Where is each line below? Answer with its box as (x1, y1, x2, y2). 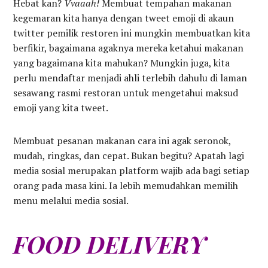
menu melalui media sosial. (13, 194, 129, 208)
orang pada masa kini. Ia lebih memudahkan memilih (13, 179, 239, 193)
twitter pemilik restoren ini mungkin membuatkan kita (13, 26, 251, 40)
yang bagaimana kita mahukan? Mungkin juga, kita (13, 56, 230, 70)
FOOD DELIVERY (13, 229, 207, 260)
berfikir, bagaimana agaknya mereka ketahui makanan (13, 41, 244, 55)
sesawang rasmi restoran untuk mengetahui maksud (13, 86, 239, 100)
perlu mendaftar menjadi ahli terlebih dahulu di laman (13, 71, 248, 85)
